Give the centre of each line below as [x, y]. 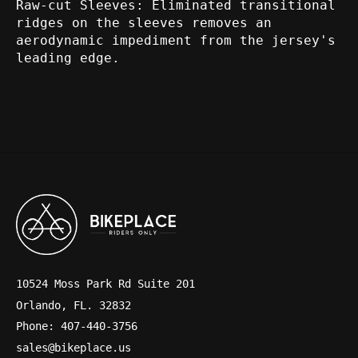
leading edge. [68, 58]
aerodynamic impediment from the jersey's [176, 40]
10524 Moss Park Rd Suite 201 [105, 284]
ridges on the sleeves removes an [144, 22]
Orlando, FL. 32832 [74, 305]
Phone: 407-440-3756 [77, 326]
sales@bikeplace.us [74, 347]
